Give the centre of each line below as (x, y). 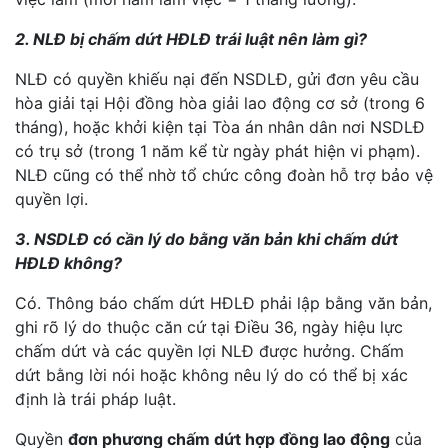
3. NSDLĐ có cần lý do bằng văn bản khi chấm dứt (206, 239)
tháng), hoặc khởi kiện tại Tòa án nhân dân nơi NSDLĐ (220, 127)
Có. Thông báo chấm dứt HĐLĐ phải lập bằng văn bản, (223, 303)
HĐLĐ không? (68, 263)
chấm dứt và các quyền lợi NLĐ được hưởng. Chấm (209, 351)
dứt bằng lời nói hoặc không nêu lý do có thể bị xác (211, 375)
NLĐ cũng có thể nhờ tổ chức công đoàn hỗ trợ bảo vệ (224, 175)
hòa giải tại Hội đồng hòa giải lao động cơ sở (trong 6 (220, 103)
